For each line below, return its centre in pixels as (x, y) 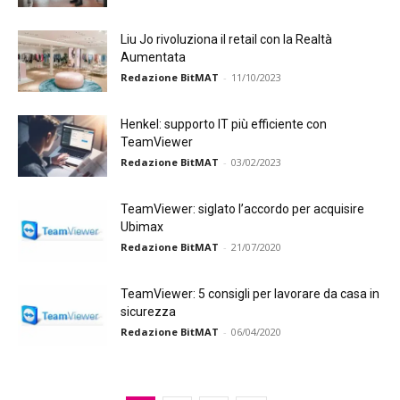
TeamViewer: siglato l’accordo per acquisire (242, 209)
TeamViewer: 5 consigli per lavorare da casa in (250, 294)
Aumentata (153, 57)
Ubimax (142, 227)
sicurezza (148, 312)
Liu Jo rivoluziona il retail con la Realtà (226, 39)
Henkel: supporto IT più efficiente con (224, 124)
